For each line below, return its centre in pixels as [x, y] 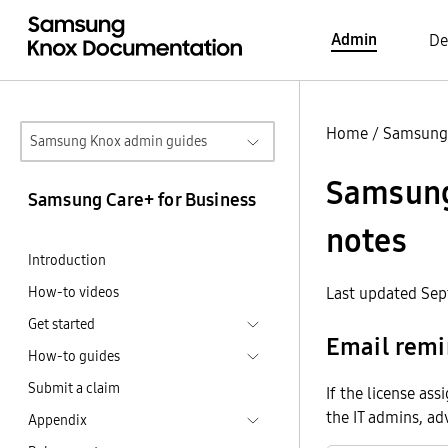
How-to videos [73, 292]
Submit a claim [74, 388]
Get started [61, 324]
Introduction [67, 260]
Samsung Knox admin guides [118, 141]
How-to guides [74, 356]
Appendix [57, 420]
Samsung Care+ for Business [142, 199]
